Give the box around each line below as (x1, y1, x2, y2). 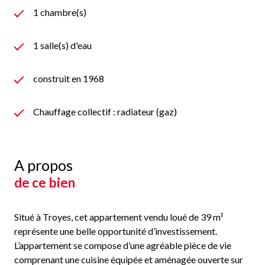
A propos (14, 156, 73, 174)
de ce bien (14, 174, 75, 191)
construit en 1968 (33, 73, 104, 85)
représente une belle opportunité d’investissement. (14, 225, 217, 237)
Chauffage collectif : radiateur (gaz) (33, 106, 177, 118)
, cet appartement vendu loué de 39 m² (71, 211, 224, 223)
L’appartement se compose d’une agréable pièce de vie (14, 240, 231, 251)
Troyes (43, 211, 71, 223)
